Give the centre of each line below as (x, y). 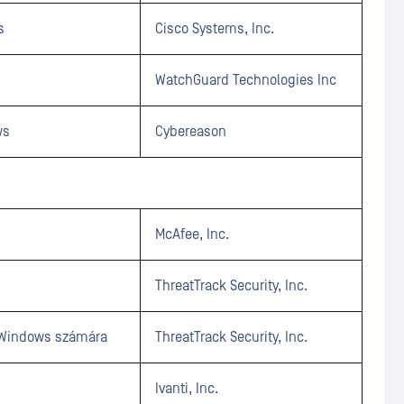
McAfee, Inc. (192, 234)
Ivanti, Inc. (187, 389)
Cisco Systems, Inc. (215, 29)
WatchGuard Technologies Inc (246, 80)
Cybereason (191, 132)
